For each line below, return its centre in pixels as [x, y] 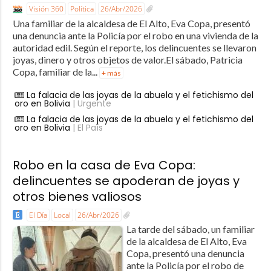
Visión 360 [46, 8]
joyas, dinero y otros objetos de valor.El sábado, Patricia [127, 59]
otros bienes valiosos [77, 196]
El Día [38, 215]
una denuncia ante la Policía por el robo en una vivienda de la [135, 35]
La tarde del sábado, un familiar [190, 229]
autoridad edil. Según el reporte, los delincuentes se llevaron [134, 47]
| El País [86, 127]
